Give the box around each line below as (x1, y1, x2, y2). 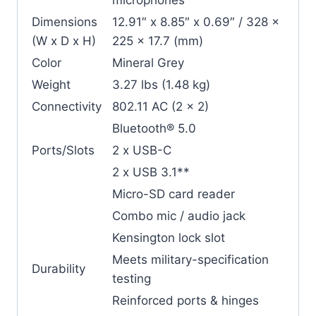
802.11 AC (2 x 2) (112, 99, 209, 114)
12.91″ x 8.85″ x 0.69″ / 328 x (112, 14, 279, 29)
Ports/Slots (32, 142, 95, 157)
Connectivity (32, 99, 102, 114)
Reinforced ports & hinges (112, 293, 259, 308)
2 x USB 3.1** (112, 164, 190, 179)
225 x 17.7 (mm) (112, 33, 203, 48)
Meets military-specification (112, 252, 269, 267)
